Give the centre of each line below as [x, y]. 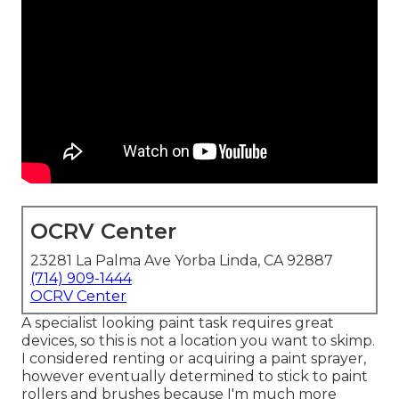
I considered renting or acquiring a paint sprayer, [194, 359]
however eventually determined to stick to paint [195, 377]
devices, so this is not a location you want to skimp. [198, 341]
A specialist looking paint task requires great [178, 323]
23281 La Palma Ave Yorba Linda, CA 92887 [182, 261]
